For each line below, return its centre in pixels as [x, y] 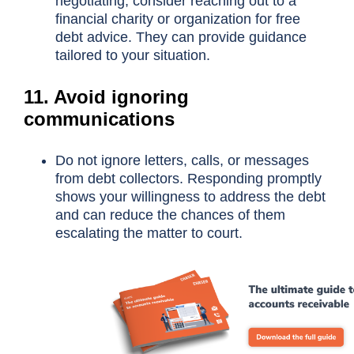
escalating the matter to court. [149, 233]
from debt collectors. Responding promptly [188, 178]
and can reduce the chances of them [170, 215]
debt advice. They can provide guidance [181, 37]
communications [99, 119]
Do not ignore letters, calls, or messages [182, 160]
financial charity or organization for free [177, 19]
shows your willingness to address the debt [190, 196]
